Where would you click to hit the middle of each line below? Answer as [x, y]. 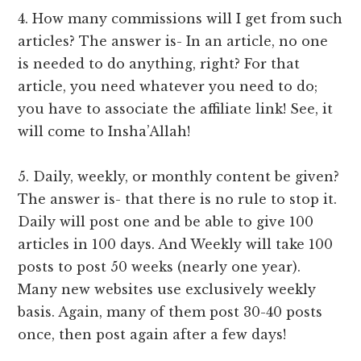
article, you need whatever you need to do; [168, 87]
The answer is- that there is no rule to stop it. [178, 199]
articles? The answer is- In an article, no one [173, 41]
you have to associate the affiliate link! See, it [176, 109]
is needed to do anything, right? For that [159, 64]
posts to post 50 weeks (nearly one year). [160, 267]
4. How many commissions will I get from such [180, 19]
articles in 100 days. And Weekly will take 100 [176, 245]
